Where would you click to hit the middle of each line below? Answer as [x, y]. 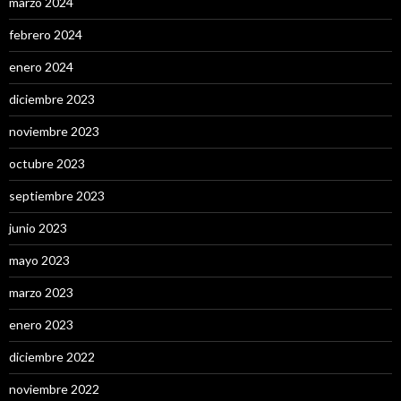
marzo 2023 [41, 293]
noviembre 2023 [54, 132]
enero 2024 [41, 67]
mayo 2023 [39, 260]
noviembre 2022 [54, 389]
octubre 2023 [47, 164]
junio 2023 [38, 228]
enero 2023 [41, 325]
